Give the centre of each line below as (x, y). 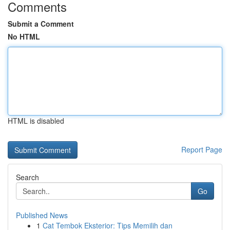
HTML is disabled (36, 121)
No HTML (24, 36)
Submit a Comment (41, 24)
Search (27, 177)
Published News (42, 215)
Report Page (202, 149)
